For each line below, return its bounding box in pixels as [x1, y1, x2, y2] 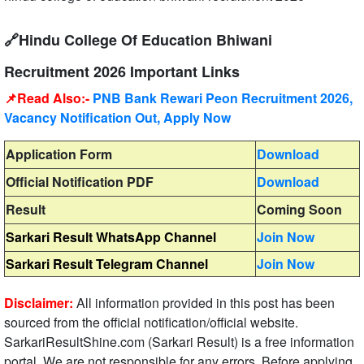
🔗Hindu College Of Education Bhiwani [4, 29, 272, 51]
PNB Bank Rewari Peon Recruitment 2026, [93, 89, 353, 108]
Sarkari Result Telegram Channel [6, 254, 208, 274]
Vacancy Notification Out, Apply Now [4, 108, 231, 128]
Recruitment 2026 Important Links [4, 61, 240, 83]
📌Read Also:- [4, 89, 93, 108]
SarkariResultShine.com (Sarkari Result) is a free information [4, 332, 354, 352]
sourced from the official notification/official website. [4, 313, 298, 332]
